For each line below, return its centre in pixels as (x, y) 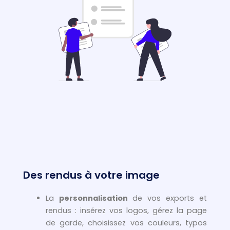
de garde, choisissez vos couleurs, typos (126, 223)
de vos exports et (167, 198)
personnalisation (93, 198)
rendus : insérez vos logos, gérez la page (126, 211)
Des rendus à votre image (91, 175)
